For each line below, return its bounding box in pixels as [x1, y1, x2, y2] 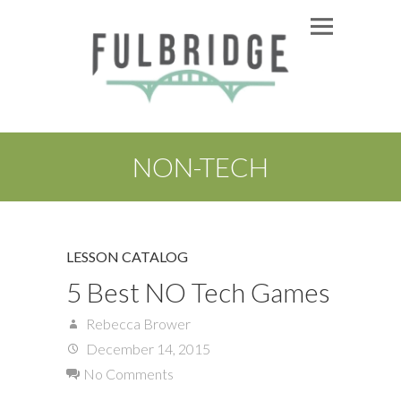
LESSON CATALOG [66, 247, 188, 265]
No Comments [83, 364, 174, 382]
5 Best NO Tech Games [66, 275, 330, 308]
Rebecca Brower [83, 314, 191, 332]
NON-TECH [132, 149, 269, 183]
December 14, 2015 [83, 339, 210, 357]
